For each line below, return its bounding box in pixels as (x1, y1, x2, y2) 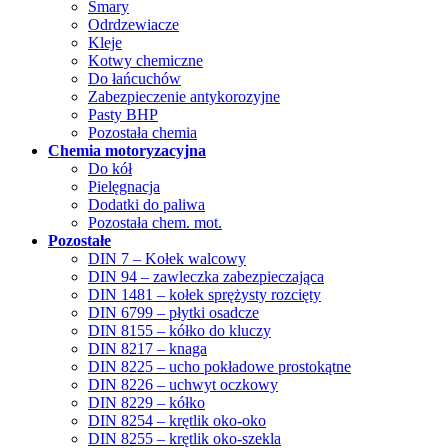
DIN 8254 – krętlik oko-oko (88, 411, 266, 429)
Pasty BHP (88, 105, 158, 123)
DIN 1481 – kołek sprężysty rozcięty (88, 285, 321, 303)
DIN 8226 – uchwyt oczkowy (88, 375, 278, 393)
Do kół (88, 159, 132, 177)
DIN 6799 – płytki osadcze (88, 303, 259, 321)
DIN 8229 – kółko (88, 393, 205, 411)
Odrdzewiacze (88, 15, 179, 33)
